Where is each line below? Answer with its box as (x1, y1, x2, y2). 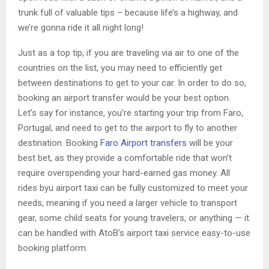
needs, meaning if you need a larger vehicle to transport (18, 198, 237, 208)
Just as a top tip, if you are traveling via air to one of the (18, 47, 239, 58)
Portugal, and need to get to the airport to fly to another (18, 122, 237, 133)
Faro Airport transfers (100, 138, 187, 148)
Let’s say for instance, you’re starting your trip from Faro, (18, 107, 243, 118)
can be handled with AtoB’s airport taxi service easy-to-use (18, 228, 250, 238)
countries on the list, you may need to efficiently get (18, 62, 222, 73)
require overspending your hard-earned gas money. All (18, 168, 230, 178)
